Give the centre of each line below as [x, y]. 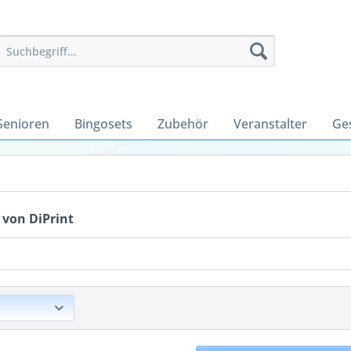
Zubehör [183, 124]
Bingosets [103, 124]
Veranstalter [270, 124]
